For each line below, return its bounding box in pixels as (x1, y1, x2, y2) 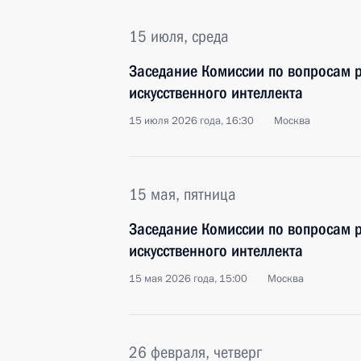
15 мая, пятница (129, 185, 236, 204)
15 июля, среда (129, 27, 229, 46)
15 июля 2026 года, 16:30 (129, 114, 254, 128)
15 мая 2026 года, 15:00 (129, 272, 247, 286)
